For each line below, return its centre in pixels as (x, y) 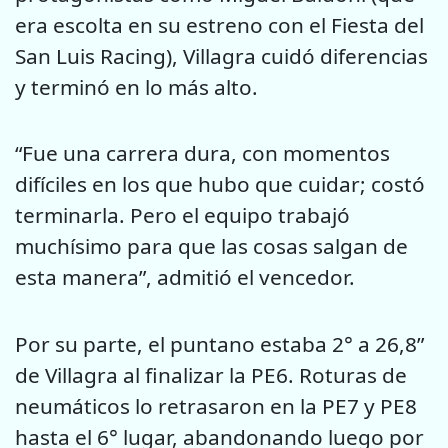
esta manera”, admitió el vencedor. (185, 277)
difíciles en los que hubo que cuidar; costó (220, 184)
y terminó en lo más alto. (136, 86)
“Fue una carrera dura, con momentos (202, 153)
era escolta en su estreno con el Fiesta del (219, 24)
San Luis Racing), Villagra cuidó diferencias (221, 55)
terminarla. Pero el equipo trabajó (182, 215)
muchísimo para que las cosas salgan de (211, 246)
